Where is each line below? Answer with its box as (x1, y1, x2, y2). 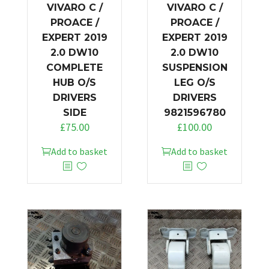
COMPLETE (46, 62, 103, 74)
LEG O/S (174, 77, 216, 89)
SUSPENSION (162, 62, 228, 74)
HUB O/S (53, 77, 96, 89)
